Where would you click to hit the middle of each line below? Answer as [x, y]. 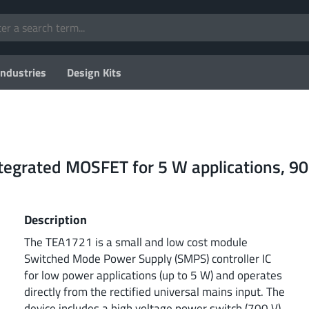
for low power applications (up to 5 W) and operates [153, 275]
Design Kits [94, 72]
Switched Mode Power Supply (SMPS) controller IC [148, 258]
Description [56, 219]
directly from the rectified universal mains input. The [154, 291]
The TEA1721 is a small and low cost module [136, 241]
